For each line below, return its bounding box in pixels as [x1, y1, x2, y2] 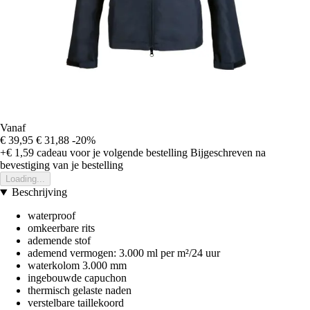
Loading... [6, 174, 45, 185]
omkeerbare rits [28, 222, 95, 235]
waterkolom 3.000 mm [28, 259, 127, 272]
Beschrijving [11, 186, 67, 199]
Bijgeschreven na [190, 147, 266, 159]
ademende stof [28, 235, 91, 247]
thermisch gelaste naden [28, 284, 131, 297]
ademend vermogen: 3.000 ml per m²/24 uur [28, 247, 220, 259]
